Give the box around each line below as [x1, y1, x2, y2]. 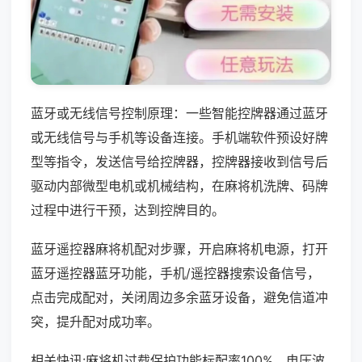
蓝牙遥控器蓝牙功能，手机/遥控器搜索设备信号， [31, 264, 320, 281]
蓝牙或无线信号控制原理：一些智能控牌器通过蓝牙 [31, 104, 328, 121]
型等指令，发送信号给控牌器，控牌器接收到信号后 [31, 153, 328, 170]
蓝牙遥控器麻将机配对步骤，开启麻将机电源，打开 [31, 240, 328, 257]
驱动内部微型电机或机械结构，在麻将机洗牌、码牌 [31, 177, 328, 194]
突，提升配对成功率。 [31, 313, 160, 330]
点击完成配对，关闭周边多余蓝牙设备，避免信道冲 [31, 288, 328, 305]
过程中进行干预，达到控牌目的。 [31, 201, 225, 218]
